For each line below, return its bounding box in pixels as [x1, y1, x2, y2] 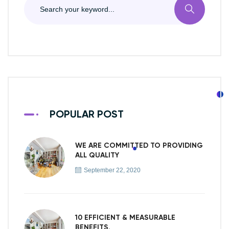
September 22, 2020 [84, 166, 141, 174]
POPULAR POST [50, 109, 124, 120]
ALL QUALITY [75, 151, 119, 159]
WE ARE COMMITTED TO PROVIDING [75, 142, 203, 149]
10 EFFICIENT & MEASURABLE [75, 214, 175, 221]
